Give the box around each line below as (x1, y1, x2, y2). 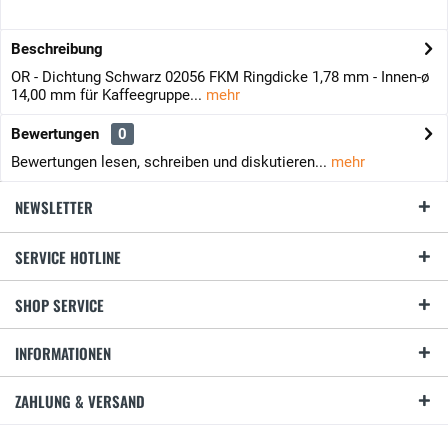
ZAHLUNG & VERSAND (15, 390, 145, 412)
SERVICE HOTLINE (15, 246, 121, 268)
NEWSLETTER (15, 196, 93, 218)
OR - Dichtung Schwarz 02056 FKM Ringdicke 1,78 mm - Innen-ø (11, 68, 430, 86)
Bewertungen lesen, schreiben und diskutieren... (11, 153, 327, 171)
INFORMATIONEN (15, 342, 111, 364)
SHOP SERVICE (15, 294, 104, 316)
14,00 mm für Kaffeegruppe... (11, 86, 202, 104)
